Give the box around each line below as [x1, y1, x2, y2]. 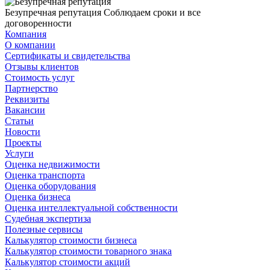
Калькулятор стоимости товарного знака [5, 245, 172, 256]
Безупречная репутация [5, 7, 101, 17]
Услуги [5, 148, 34, 159]
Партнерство [5, 83, 58, 93]
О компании [5, 39, 55, 50]
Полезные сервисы [5, 224, 83, 234]
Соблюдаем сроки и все [104, 7, 201, 17]
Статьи [5, 115, 34, 126]
